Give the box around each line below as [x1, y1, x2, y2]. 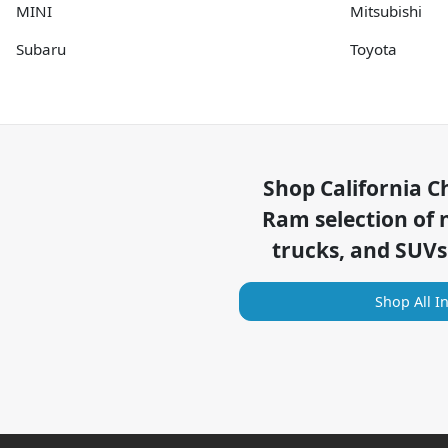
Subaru [16, 38, 66, 59]
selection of [309, 204, 439, 233]
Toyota [350, 38, 397, 59]
